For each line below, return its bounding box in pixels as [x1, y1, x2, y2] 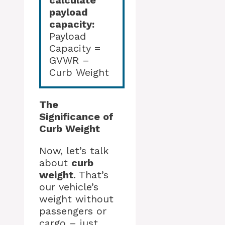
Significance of [39, 110, 114, 123]
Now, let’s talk [39, 145, 108, 157]
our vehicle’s [39, 181, 98, 193]
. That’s [73, 169, 108, 181]
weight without [39, 193, 114, 205]
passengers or [39, 205, 106, 217]
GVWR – [49, 54, 89, 67]
